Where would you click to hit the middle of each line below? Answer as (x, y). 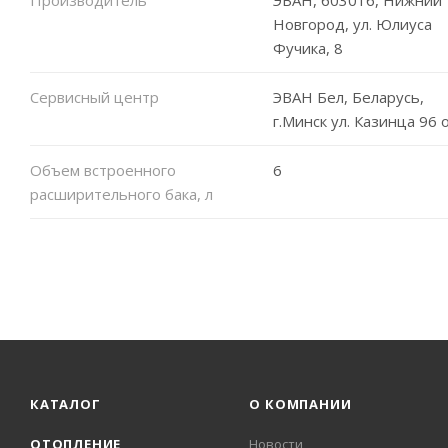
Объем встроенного (103, 169)
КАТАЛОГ (65, 404)
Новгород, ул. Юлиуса (352, 23)
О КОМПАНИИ (300, 404)
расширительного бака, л (121, 193)
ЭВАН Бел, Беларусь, (348, 96)
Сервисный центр (94, 96)
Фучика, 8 (307, 47)
